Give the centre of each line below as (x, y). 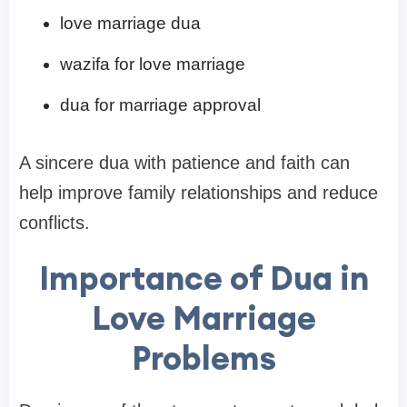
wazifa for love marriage (153, 65)
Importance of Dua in (203, 278)
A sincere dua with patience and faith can (184, 163)
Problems (203, 358)
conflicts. (55, 223)
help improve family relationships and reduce (199, 193)
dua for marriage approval (160, 105)
